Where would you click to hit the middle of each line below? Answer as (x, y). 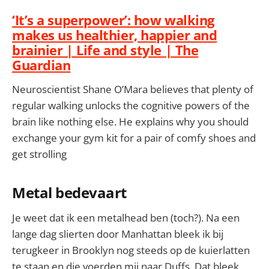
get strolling (39, 154)
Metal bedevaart (69, 193)
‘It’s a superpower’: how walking (113, 20)
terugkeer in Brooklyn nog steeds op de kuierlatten (131, 250)
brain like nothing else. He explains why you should (130, 121)
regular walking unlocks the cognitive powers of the (131, 105)
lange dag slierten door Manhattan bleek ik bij (118, 234)
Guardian (41, 65)
